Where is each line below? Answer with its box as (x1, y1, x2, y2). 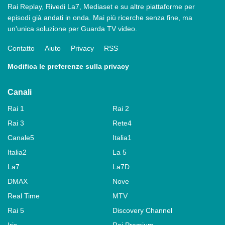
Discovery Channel (113, 206, 172, 214)
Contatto (8, 44, 35, 52)
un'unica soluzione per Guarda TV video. (8, 25, 137, 33)
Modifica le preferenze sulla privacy (8, 62, 129, 70)
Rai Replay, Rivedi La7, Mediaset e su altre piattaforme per (8, 3, 195, 11)
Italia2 (8, 148, 27, 156)
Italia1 (113, 134, 132, 142)
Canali (8, 88, 32, 96)
